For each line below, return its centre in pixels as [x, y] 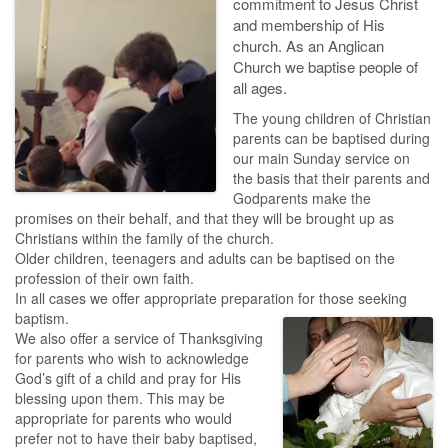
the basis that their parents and [332, 178]
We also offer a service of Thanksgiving [139, 338]
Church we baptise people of [326, 66]
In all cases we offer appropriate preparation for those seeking [211, 298]
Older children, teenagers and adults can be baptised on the [205, 258]
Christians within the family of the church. [144, 238]
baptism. [42, 318]
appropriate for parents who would [123, 418]
